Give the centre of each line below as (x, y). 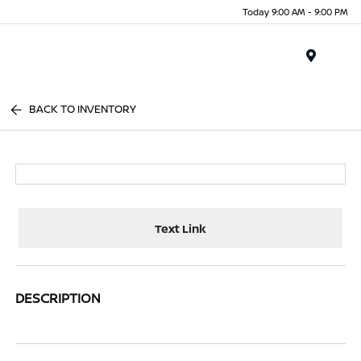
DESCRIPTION (58, 298)
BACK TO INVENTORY (83, 109)
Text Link (180, 228)
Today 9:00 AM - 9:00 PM (295, 11)
